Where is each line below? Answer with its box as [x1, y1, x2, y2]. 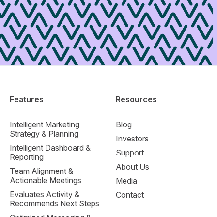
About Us [116, 162, 149, 172]
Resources [116, 94, 157, 105]
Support [116, 148, 144, 158]
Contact [116, 190, 144, 200]
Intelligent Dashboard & [10, 143, 91, 153]
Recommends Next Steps [10, 199, 99, 209]
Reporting [10, 152, 44, 162]
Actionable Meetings [10, 175, 81, 186]
